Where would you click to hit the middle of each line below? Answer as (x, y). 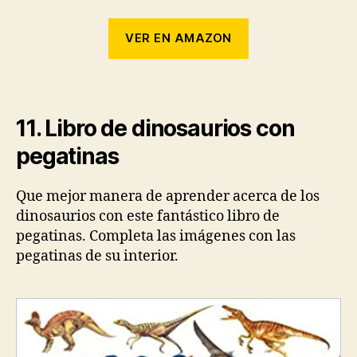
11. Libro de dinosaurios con (155, 128)
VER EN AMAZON (178, 38)
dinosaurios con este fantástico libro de (148, 216)
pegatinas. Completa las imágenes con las (156, 236)
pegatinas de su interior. (97, 256)
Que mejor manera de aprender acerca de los (168, 196)
